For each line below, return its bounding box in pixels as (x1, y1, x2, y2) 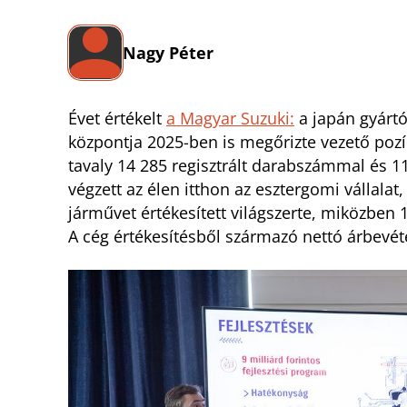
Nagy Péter (123, 42, 213, 65)
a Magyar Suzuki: (166, 107, 294, 130)
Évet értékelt (68, 107, 166, 130)
